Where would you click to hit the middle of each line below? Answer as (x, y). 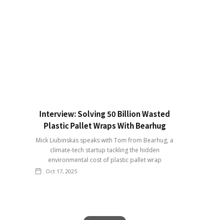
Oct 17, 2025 (61, 171)
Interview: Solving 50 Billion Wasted (105, 113)
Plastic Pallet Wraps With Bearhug (105, 125)
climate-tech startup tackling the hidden (105, 150)
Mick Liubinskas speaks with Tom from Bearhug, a (105, 140)
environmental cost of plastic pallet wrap (105, 160)
